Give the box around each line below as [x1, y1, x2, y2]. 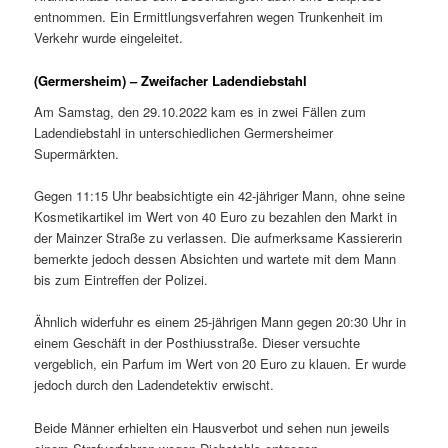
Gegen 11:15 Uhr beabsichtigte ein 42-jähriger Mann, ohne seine [34, 186, 406, 206]
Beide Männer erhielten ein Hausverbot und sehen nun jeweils [34, 417, 391, 437]
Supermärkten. [34, 144, 120, 164]
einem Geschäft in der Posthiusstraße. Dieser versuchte [34, 333, 361, 353]
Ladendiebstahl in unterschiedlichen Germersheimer [34, 123, 334, 143]
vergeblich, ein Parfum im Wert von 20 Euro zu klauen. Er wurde [34, 354, 407, 374]
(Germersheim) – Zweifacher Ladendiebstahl [34, 70, 308, 90]
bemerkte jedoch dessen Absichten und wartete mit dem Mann [34, 249, 397, 269]
